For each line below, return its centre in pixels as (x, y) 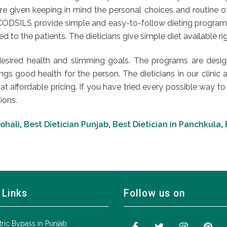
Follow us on (154, 194)
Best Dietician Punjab (66, 125)
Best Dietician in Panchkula (167, 125)
